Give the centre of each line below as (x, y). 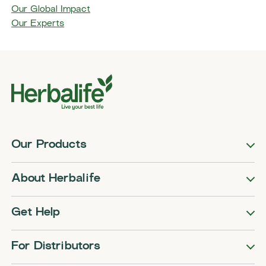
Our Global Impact (51, 10)
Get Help (36, 213)
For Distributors (56, 247)
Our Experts (38, 24)
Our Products (49, 145)
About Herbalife (56, 179)
